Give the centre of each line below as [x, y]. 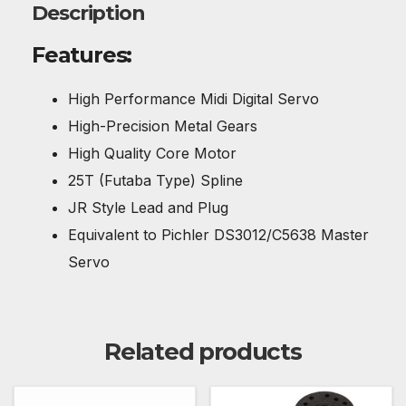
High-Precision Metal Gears [163, 126]
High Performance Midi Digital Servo [193, 98]
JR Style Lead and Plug [148, 207]
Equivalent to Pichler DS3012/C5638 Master [218, 234]
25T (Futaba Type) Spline [155, 180]
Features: [82, 54]
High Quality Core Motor [152, 153]
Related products [203, 352]
